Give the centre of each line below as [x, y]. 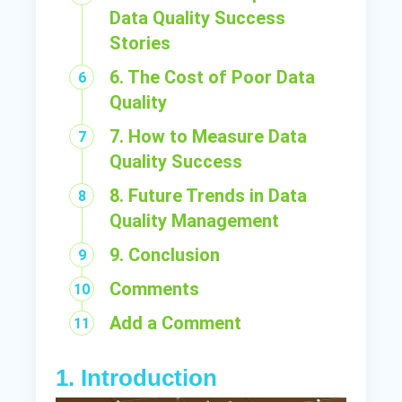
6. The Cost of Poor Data [213, 77]
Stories [140, 43]
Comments [155, 288]
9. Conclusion [165, 254]
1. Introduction [137, 377]
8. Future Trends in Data [209, 195]
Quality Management [195, 220]
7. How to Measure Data [209, 136]
